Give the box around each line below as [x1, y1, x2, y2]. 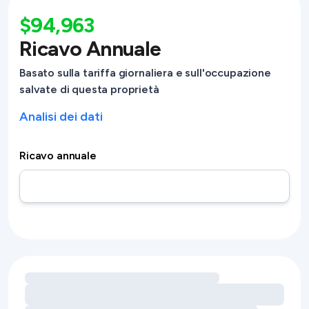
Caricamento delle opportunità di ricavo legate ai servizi [24, 273, 290, 286]
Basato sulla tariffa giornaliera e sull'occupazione [19, 66, 271, 79]
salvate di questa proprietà [19, 83, 159, 96]
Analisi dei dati [19, 109, 103, 124]
